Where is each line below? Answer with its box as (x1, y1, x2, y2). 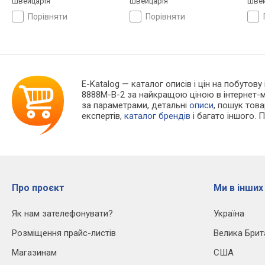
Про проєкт (12, 182, 64, 193)
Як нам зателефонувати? (12, 208, 113, 219)
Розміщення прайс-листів (12, 227, 116, 238)
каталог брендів (124, 110, 191, 121)
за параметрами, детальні (82, 99, 190, 111)
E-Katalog (82, 78, 120, 89)
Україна (214, 208, 244, 219)
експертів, (82, 110, 125, 121)
